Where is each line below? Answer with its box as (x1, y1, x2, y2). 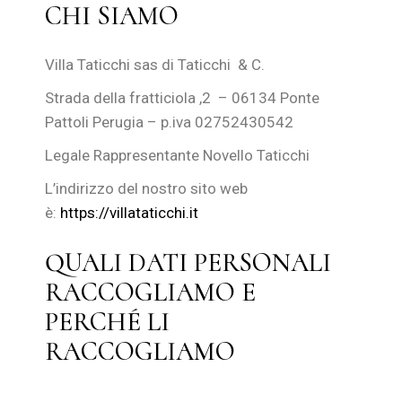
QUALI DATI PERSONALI (45, 247, 332, 278)
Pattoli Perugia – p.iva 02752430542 (45, 113, 294, 131)
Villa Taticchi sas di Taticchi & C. (45, 56, 266, 74)
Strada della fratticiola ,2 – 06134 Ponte (45, 89, 320, 107)
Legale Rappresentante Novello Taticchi (45, 146, 310, 164)
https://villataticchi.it (60, 204, 199, 222)
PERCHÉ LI (45, 306, 170, 337)
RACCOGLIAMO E (45, 276, 257, 308)
